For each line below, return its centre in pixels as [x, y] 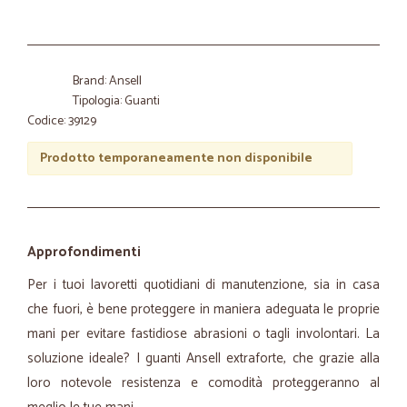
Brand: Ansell [107, 81]
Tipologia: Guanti [116, 101]
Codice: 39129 [62, 121]
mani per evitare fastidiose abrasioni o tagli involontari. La [203, 334]
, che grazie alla [332, 358]
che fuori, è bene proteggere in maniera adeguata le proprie [203, 309]
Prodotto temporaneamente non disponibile [176, 158]
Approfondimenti [84, 252]
